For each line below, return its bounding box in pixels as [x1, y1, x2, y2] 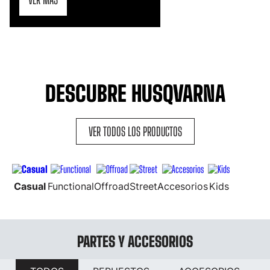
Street [130, 180, 157, 193]
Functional [48, 180, 94, 193]
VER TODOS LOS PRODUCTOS [88, 124, 182, 139]
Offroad [94, 180, 130, 193]
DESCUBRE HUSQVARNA [45, 81, 225, 107]
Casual [14, 180, 46, 193]
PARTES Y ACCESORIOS [77, 233, 193, 251]
